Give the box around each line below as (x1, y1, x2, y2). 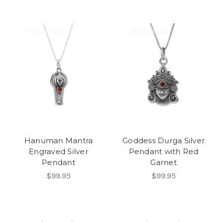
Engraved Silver (29, 146, 88, 156)
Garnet (150, 157, 177, 167)
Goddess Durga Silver (122, 135, 205, 145)
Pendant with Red (128, 146, 199, 156)
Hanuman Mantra (24, 135, 93, 145)
